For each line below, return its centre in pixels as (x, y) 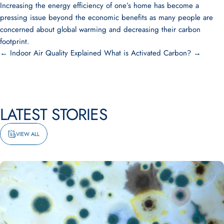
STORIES (79, 114)
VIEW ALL (28, 134)
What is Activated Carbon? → (152, 53)
